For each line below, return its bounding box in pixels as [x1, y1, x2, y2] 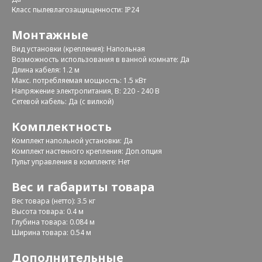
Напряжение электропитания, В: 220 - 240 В [12, 86, 160, 96]
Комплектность [12, 119, 112, 135]
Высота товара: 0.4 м [12, 206, 84, 217]
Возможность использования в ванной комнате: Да [12, 54, 191, 65]
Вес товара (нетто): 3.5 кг [12, 196, 95, 206]
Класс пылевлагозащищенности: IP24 [12, 5, 141, 15]
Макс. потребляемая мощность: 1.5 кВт [12, 75, 146, 86]
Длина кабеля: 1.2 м [12, 65, 80, 75]
